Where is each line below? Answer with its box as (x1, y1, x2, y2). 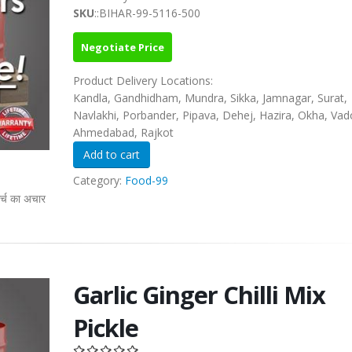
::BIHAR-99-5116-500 (93, 5, 200, 21)
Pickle (72, 311, 138, 345)
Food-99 (124, 173, 168, 189)
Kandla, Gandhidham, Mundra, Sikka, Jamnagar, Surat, (72, 90, 347, 106)
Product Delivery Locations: (72, 73, 216, 89)
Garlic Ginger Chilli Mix (72, 278, 325, 312)
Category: (72, 173, 125, 189)
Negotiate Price (80, 40, 164, 55)
